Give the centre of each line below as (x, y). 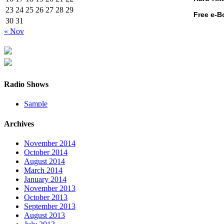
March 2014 (43, 170)
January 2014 (45, 179)
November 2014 (50, 143)
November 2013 (50, 188)
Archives (19, 123)
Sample (36, 104)
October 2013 (46, 197)
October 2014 (46, 152)
